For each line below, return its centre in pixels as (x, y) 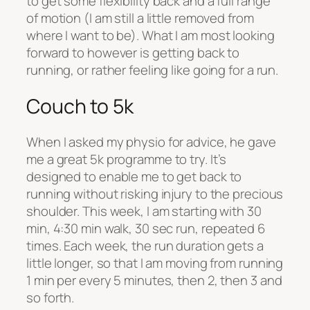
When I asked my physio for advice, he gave (151, 142)
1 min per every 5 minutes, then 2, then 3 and (154, 281)
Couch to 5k (80, 106)
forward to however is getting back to (133, 52)
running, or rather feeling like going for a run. (153, 70)
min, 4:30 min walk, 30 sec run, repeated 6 (146, 229)
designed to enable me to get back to (134, 177)
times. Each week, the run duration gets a (145, 246)
